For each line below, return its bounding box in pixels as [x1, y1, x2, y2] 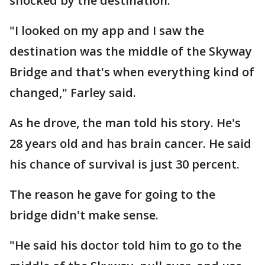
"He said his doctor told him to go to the [9, 237, 241, 253]
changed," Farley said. [9, 85, 136, 101]
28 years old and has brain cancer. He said [9, 135, 251, 151]
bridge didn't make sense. [9, 207, 159, 223]
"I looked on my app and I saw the [9, 22, 204, 38]
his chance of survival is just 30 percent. [9, 156, 240, 172]
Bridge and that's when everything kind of [9, 64, 254, 80]
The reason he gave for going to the [9, 186, 215, 202]
